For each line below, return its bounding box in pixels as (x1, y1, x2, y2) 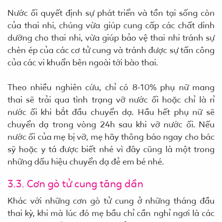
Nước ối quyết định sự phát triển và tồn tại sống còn (7, 7, 215, 18)
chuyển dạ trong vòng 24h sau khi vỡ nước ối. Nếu (7, 118, 215, 130)
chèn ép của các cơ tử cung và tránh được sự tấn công (7, 44, 215, 55)
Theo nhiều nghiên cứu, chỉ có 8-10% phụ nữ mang (7, 81, 215, 93)
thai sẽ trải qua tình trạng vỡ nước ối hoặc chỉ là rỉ (7, 94, 215, 105)
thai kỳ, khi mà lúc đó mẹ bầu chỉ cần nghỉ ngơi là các (7, 207, 215, 219)
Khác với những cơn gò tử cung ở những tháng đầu (7, 195, 215, 206)
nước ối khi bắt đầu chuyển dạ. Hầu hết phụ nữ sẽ (7, 106, 215, 117)
